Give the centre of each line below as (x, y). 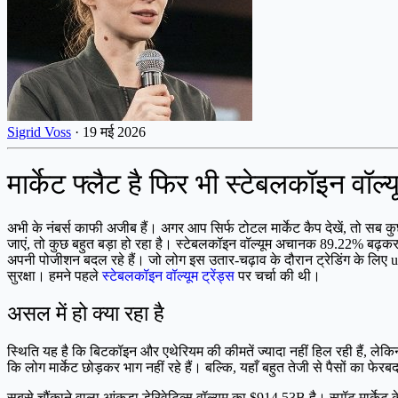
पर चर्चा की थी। (278, 275)
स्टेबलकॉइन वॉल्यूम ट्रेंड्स (168, 275)
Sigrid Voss (39, 131)
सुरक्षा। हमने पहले (55, 275)
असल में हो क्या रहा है (86, 313)
